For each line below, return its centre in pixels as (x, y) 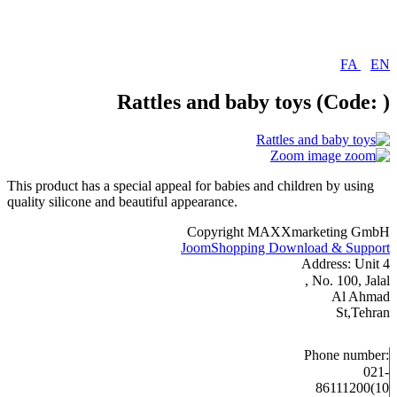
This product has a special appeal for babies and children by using (191, 185)
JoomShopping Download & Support (285, 247)
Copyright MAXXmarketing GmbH (288, 231)
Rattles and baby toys (217, 101)
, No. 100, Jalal (347, 281)
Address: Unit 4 (346, 263)
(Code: (350, 101)
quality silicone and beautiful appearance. (122, 201)
